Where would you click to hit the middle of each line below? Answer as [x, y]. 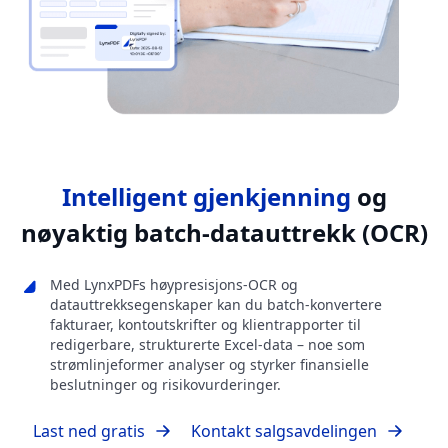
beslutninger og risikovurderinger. [165, 385]
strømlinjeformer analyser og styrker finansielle [209, 365]
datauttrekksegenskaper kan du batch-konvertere [216, 305]
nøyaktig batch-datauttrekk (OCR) [224, 233]
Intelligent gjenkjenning [206, 197]
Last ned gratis [89, 431]
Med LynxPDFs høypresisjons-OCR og [174, 285]
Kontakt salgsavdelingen [284, 431]
